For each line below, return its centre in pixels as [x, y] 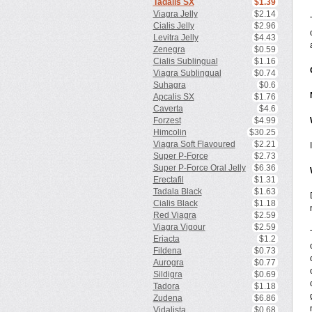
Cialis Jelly [173, 26]
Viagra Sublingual [187, 73]
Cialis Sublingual [185, 61]
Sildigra [167, 274]
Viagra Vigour [179, 227]
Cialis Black [175, 203]
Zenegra [169, 49]
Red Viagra [174, 215]
